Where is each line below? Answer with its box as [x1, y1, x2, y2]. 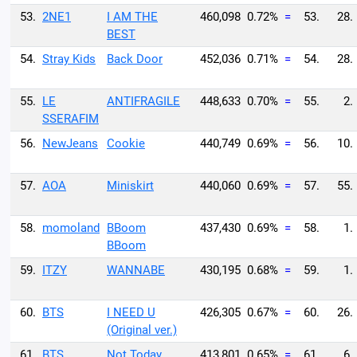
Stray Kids [42, 52, 96, 66]
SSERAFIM [42, 112, 99, 126]
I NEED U [107, 305, 155, 320]
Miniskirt [107, 178, 154, 193]
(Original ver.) [107, 323, 177, 337]
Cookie [107, 136, 145, 151]
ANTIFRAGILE [107, 94, 180, 108]
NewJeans [42, 136, 98, 151]
